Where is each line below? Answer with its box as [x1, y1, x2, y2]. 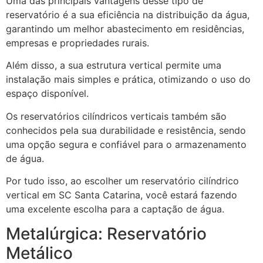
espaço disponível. [6, 87, 89, 100]
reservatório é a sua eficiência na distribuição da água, [6, 8, 249, 21]
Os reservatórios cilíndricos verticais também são [6, 110, 227, 122]
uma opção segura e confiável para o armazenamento [6, 138, 247, 150]
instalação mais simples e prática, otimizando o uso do [6, 73, 251, 86]
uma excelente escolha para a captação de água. [6, 203, 224, 215]
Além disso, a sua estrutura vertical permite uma [6, 59, 221, 72]
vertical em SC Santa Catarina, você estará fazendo [6, 188, 237, 201]
